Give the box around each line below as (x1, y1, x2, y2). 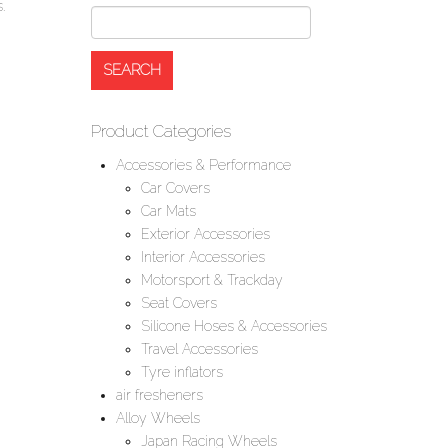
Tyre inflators (141, 364, 223, 380)
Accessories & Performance (116, 157, 291, 173)
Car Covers (141, 180, 210, 196)
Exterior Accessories (141, 226, 270, 242)
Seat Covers (141, 295, 217, 311)
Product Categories (91, 120, 231, 141)
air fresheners (116, 387, 203, 403)
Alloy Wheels (116, 410, 200, 426)
